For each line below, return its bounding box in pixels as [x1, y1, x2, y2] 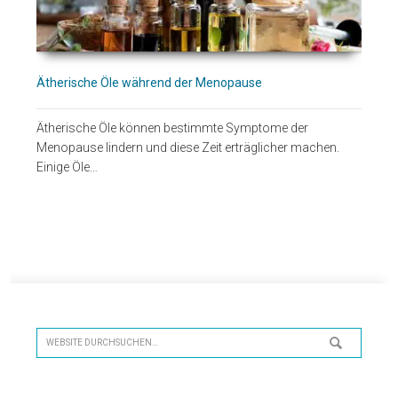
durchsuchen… [36, 352, 124, 370]
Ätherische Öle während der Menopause [36, 76, 263, 91]
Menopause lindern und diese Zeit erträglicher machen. [36, 140, 340, 155]
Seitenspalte [9, 299, 144, 327]
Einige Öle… [36, 160, 99, 175]
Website [36, 329, 87, 346]
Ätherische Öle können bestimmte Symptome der [36, 121, 309, 136]
